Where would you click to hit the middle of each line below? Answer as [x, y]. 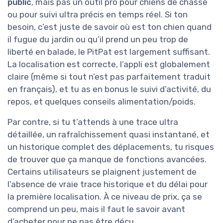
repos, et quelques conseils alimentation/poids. [102, 102]
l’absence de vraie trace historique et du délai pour [108, 184]
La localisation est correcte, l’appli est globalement [109, 64]
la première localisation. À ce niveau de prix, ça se [105, 197]
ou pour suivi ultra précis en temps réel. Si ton [98, 15]
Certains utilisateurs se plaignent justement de [102, 172]
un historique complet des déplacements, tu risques [111, 147]
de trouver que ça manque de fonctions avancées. [107, 160]
